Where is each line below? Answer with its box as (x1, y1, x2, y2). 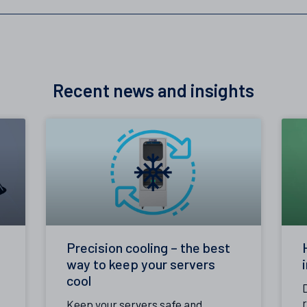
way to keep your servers (66, 256, 216, 273)
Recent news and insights (53, 79, 254, 101)
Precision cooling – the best (66, 239, 231, 256)
